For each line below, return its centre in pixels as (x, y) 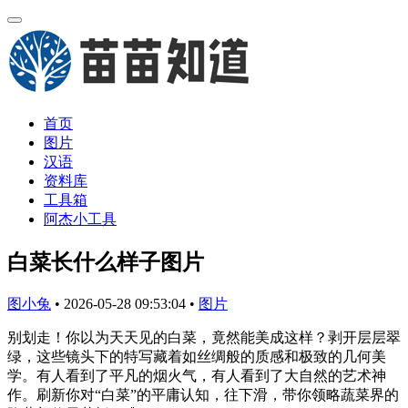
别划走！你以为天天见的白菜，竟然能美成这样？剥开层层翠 (204, 337)
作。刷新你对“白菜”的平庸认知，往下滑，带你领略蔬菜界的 (203, 394)
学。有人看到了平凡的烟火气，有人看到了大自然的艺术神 (197, 375)
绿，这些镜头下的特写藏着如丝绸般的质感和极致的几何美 (197, 356)
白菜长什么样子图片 (106, 262)
